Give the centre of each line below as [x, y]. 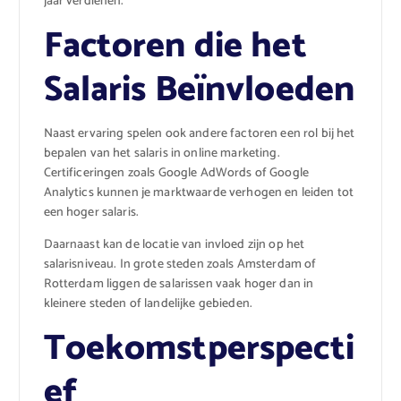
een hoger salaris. [91, 212]
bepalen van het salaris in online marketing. [162, 153]
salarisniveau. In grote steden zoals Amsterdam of [180, 264]
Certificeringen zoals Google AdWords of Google [176, 173]
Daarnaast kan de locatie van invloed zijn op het [174, 244]
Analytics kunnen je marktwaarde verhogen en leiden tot [199, 192]
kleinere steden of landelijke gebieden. [148, 303]
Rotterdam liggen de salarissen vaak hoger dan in [179, 284]
